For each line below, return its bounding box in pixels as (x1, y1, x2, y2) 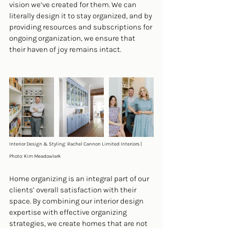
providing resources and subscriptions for (9, 22, 154, 32)
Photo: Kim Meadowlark (9, 153, 62, 159)
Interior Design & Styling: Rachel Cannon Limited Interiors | (9, 140, 143, 147)
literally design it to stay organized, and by (9, 11, 154, 21)
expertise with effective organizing (9, 207, 128, 217)
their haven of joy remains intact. (9, 45, 121, 54)
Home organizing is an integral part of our (9, 174, 151, 183)
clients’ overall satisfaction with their (9, 185, 138, 194)
